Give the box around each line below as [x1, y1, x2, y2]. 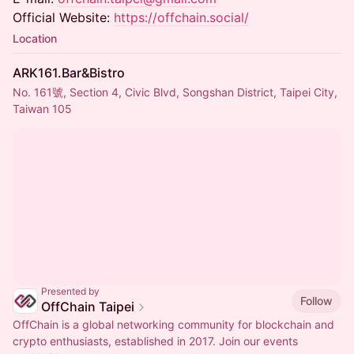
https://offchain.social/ [114, 9, 249, 25]
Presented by [41, 285, 100, 297]
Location [13, 32, 57, 45]
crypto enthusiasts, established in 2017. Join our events [13, 334, 298, 348]
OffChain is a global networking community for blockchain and [13, 318, 334, 331]
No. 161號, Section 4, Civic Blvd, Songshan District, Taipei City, [13, 85, 337, 99]
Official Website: [13, 9, 114, 25]
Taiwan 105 [13, 102, 72, 115]
